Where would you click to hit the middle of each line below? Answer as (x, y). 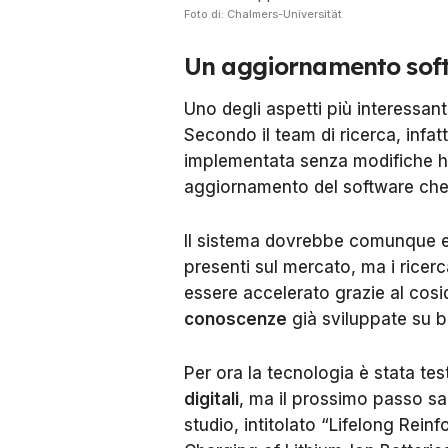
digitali (211, 399)
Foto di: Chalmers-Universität (263, 14)
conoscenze (235, 319)
